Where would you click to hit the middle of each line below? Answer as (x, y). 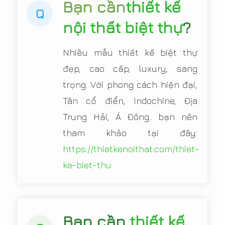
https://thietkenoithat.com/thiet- (131, 149)
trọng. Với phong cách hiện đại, (130, 85)
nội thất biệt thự (123, 27)
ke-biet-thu (87, 165)
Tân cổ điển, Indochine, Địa (130, 101)
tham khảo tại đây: (130, 133)
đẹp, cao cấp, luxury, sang (130, 69)
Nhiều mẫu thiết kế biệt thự (130, 53)
